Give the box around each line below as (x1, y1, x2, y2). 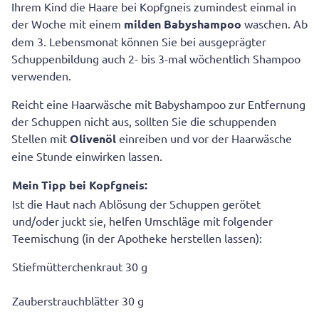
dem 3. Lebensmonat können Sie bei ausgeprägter (11, 34, 266, 49)
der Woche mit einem (11, 16, 124, 31)
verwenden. (11, 68, 71, 83)
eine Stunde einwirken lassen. (11, 149, 162, 164)
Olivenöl (70, 131, 119, 147)
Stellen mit (11, 131, 70, 146)
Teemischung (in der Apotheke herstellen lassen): (12, 231, 262, 246)
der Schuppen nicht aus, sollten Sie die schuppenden (11, 114, 276, 129)
